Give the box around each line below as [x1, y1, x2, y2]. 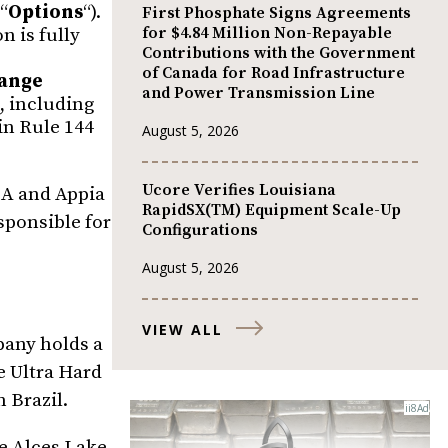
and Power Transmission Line [142, 83, 375, 104]
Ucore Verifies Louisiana [142, 180, 336, 201]
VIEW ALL [142, 319, 223, 339]
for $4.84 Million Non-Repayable [142, 23, 392, 44]
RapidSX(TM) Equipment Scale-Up [142, 200, 401, 221]
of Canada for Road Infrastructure [142, 63, 405, 84]
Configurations [142, 220, 258, 241]
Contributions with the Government [142, 43, 415, 64]
